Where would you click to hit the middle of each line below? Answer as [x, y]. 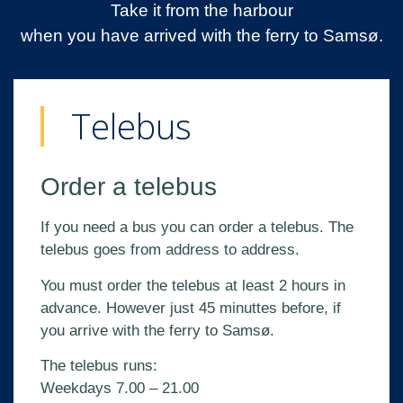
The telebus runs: [99, 366]
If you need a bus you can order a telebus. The [197, 228]
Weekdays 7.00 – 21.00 [120, 389]
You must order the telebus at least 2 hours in [193, 285]
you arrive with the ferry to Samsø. [157, 330]
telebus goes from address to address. [172, 250]
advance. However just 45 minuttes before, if [191, 308]
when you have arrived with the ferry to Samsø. [201, 36]
